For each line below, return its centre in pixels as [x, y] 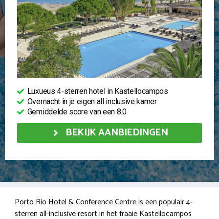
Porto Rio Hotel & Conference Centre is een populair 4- [104, 202]
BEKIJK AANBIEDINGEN [117, 132]
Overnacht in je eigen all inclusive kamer [92, 101]
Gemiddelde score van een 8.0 [77, 111]
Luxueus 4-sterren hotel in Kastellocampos [98, 91]
